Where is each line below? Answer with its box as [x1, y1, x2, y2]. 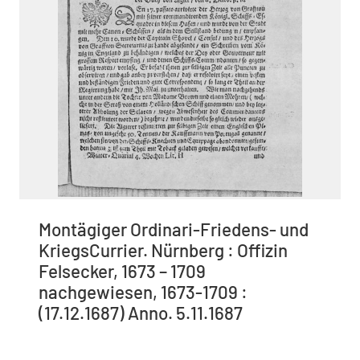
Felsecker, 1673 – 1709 [39, 260, 206, 281]
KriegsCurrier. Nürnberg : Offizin [39, 239, 288, 260]
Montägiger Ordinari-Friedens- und [39, 218, 309, 239]
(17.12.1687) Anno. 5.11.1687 [39, 301, 243, 323]
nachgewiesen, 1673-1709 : [39, 280, 247, 302]
